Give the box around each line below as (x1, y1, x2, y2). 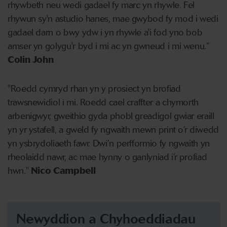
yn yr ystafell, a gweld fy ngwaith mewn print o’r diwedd (8, 124, 219, 135)
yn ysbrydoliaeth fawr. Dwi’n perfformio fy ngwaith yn (8, 138, 210, 149)
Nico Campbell (30, 165, 96, 176)
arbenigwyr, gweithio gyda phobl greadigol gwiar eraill (8, 110, 214, 122)
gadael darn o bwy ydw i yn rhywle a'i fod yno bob (8, 27, 203, 38)
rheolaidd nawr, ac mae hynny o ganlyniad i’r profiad (8, 152, 207, 163)
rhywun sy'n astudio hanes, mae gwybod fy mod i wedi (8, 13, 218, 24)
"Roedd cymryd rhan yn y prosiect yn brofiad (8, 83, 181, 94)
